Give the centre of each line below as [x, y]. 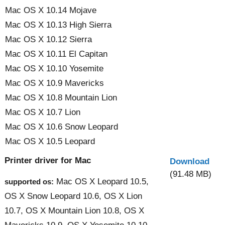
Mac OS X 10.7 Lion [43, 112]
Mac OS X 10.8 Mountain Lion [61, 97]
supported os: [29, 181]
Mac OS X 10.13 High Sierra [58, 25]
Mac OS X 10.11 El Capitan [56, 54]
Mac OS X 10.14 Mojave [51, 10]
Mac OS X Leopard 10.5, [101, 181]
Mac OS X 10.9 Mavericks [54, 83]
